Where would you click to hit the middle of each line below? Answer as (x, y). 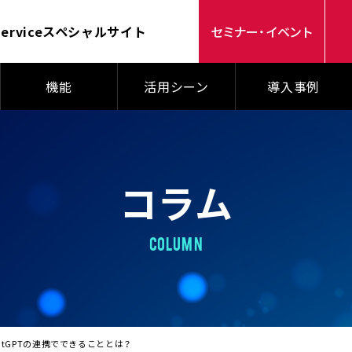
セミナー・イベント (262, 31)
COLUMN (176, 243)
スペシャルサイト (95, 31)
